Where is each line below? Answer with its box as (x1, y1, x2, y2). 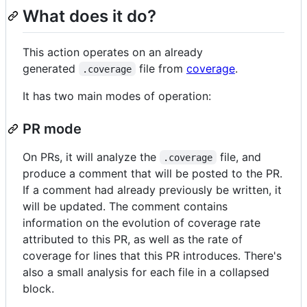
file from (135, 61, 186, 75)
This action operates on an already (23, 45, 203, 59)
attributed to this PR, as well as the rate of (23, 232, 243, 246)
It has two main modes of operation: (23, 88, 211, 103)
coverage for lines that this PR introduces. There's (23, 248, 282, 262)
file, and (216, 149, 265, 164)
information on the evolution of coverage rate (23, 215, 260, 230)
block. (23, 281, 54, 295)
